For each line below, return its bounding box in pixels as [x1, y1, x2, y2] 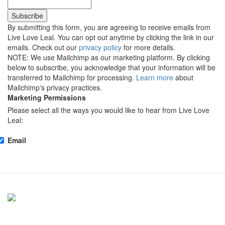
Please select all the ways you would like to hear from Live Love [8, 105, 209, 116]
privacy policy [79, 42, 122, 53]
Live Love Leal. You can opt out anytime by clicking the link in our [8, 32, 214, 43]
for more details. [122, 42, 175, 53]
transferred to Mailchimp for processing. [8, 72, 136, 83]
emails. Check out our [8, 42, 79, 53]
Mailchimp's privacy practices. [8, 82, 102, 93]
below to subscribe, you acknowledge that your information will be [8, 62, 215, 73]
